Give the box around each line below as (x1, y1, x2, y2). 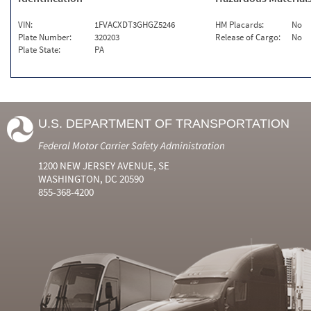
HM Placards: (215, 19, 264, 31)
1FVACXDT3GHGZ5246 (94, 19, 175, 31)
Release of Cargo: (215, 31, 281, 43)
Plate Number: (18, 31, 72, 43)
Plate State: (18, 44, 60, 56)
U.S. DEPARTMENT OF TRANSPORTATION (38, 117, 289, 131)
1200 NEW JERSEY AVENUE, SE (38, 159, 169, 172)
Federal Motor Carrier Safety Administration (38, 139, 225, 152)
